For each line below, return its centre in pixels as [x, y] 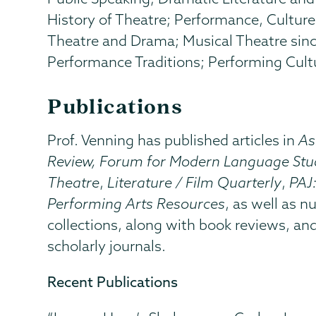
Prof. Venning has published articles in [173, 140]
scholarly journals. [107, 245]
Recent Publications [113, 281]
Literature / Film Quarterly [195, 182]
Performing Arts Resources [136, 203]
